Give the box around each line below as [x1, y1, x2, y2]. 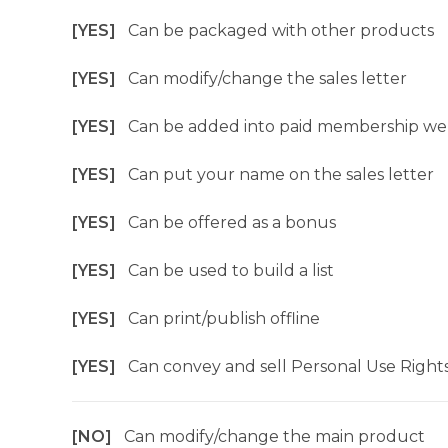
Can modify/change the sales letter [128, 69, 407, 88]
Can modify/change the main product [124, 427, 425, 446]
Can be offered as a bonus [128, 213, 336, 232]
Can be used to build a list [128, 261, 334, 280]
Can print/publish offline [128, 309, 320, 328]
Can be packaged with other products [128, 21, 434, 40]
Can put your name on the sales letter [128, 165, 434, 184]
